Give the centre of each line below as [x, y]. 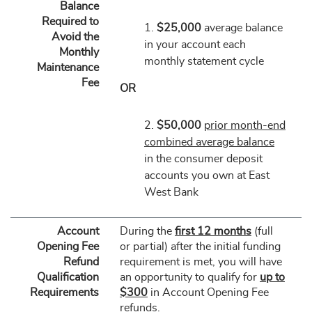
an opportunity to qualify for [189, 277]
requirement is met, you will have [201, 262]
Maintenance [68, 68]
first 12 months [213, 231]
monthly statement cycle [204, 61]
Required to [70, 22]
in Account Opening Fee [208, 292]
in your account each [195, 45]
